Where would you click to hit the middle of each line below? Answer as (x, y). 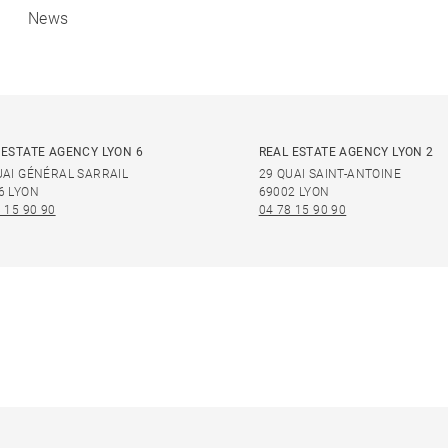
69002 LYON (294, 192)
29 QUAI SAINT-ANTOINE (330, 174)
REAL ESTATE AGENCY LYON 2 (346, 152)
